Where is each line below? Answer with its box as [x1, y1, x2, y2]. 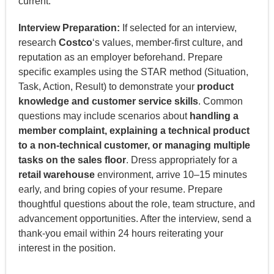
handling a [189, 110, 239, 121]
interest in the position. [18, 242, 116, 253]
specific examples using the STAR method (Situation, [18, 66, 248, 77]
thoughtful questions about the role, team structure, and [18, 198, 255, 209]
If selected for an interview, [119, 22, 237, 33]
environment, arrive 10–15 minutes [94, 169, 247, 180]
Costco [58, 37, 92, 48]
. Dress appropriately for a [125, 154, 237, 165]
